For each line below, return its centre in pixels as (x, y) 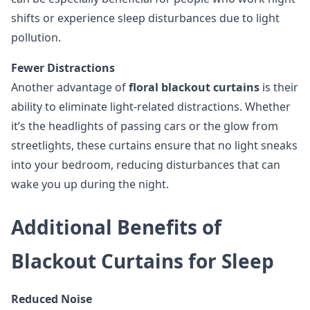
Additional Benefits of (116, 227)
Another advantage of (70, 87)
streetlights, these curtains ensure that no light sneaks (154, 145)
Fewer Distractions (63, 68)
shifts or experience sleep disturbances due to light (145, 18)
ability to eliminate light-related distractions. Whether (151, 107)
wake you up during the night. (90, 184)
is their (279, 87)
